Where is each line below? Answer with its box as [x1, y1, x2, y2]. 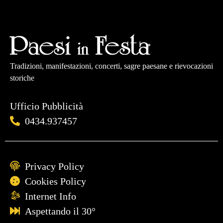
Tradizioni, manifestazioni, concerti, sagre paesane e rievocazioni [10, 61, 213, 70]
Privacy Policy [25, 160, 84, 172]
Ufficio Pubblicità [10, 100, 83, 111]
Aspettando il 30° [25, 205, 96, 217]
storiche [10, 73, 34, 82]
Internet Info [25, 190, 76, 202]
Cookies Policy [25, 175, 86, 187]
